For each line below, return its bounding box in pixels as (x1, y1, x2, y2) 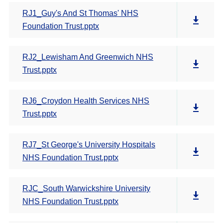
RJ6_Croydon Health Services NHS (22, 97, 149, 105)
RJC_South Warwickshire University (22, 184, 150, 193)
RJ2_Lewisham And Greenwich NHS (22, 53, 153, 61)
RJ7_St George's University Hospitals (22, 140, 155, 149)
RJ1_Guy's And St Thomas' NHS (22, 9, 138, 17)
